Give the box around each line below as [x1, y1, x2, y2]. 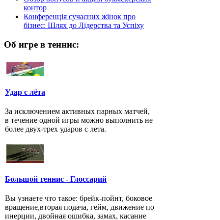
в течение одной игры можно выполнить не [5, 116, 153, 125]
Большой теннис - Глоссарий [5, 174, 107, 183]
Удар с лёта [5, 87, 45, 96]
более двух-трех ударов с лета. [5, 125, 106, 134]
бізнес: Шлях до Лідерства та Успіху [24, 21, 144, 30]
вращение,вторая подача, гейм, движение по [5, 203, 154, 212]
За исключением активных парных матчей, [5, 107, 150, 116]
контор [24, 3, 47, 12]
